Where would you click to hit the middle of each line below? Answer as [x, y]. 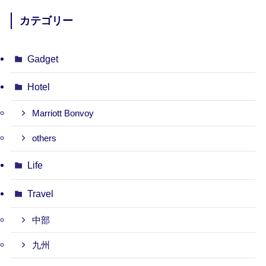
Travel [41, 193]
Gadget [43, 58]
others [45, 139]
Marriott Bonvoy [63, 113]
